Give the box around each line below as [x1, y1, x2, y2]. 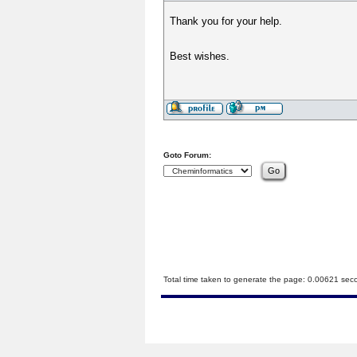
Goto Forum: [163, 151, 211, 159]
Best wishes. [170, 50, 230, 62]
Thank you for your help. [170, 15, 283, 27]
